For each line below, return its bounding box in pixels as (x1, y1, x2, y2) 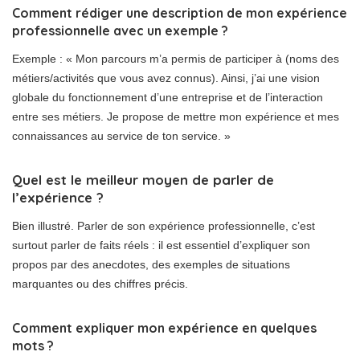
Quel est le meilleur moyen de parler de (12, 171, 274, 189)
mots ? (12, 337, 54, 354)
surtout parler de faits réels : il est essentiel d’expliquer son (12, 239, 310, 252)
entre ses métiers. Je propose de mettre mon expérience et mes (12, 110, 339, 124)
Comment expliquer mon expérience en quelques (12, 320, 317, 337)
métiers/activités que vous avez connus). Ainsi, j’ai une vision (12, 72, 320, 85)
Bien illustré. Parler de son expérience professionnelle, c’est (12, 219, 315, 233)
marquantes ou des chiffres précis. (12, 277, 188, 291)
